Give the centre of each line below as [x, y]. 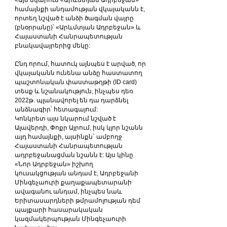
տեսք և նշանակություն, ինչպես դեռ [75, 91]
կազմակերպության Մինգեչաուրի [71, 219]
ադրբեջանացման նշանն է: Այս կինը [75, 155]
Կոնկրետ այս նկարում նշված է [66, 119]
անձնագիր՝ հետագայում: [56, 109]
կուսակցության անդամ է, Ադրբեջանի [77, 173]
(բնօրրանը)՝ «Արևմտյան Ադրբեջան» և [79, 27]
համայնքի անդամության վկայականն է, [81, 9]
